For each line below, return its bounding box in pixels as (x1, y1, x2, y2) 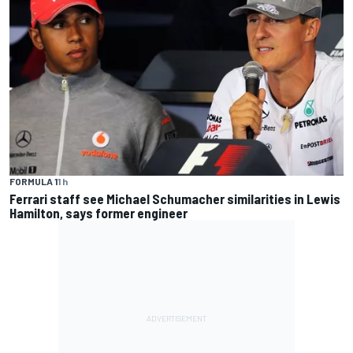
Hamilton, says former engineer (9, 205, 188, 221)
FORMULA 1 (9, 176, 58, 188)
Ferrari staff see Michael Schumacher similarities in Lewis (9, 191, 340, 207)
